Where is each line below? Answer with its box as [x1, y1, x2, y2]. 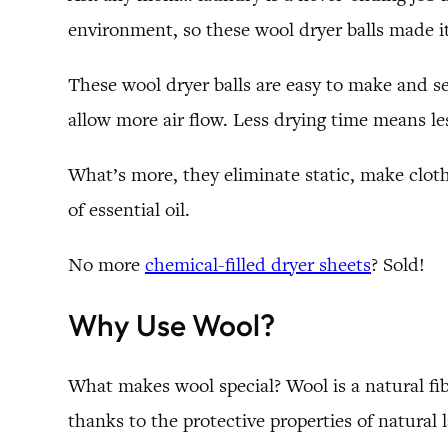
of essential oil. [68, 196, 190, 222]
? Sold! [371, 251, 425, 277]
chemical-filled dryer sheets [145, 251, 371, 277]
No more [68, 251, 145, 277]
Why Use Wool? [68, 305, 275, 344]
